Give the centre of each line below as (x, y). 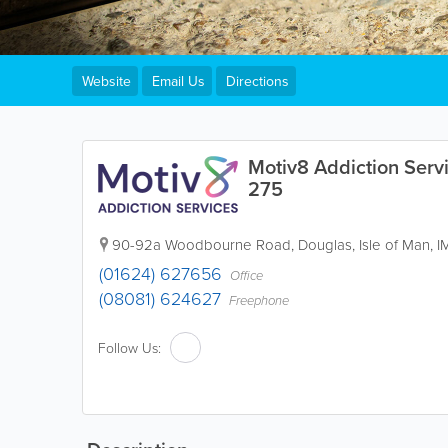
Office (246, 275)
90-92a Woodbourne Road (201, 244)
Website (106, 81)
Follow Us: (129, 347)
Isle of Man (394, 244)
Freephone (259, 300)
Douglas (325, 244)
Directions (257, 81)
